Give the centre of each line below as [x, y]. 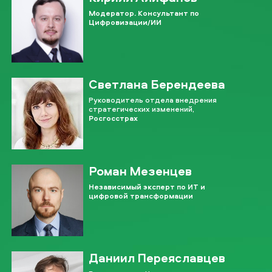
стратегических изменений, [142, 109]
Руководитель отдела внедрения [153, 100]
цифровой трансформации [141, 195]
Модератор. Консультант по [144, 13]
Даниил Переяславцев [157, 257]
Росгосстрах [114, 118]
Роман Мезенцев [141, 171]
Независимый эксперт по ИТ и [147, 186]
